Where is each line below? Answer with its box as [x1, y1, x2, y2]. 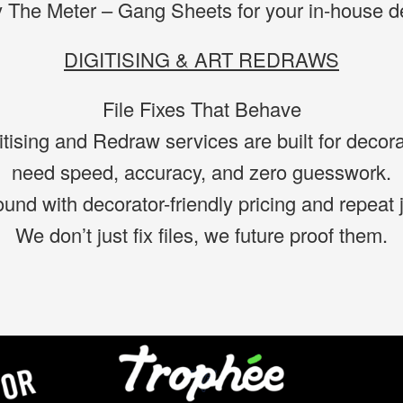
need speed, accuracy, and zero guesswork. [12, 157, 391, 185]
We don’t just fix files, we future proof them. [15, 220, 388, 248]
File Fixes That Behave [102, 94, 301, 122]
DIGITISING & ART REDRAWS [64, 45, 339, 73]
